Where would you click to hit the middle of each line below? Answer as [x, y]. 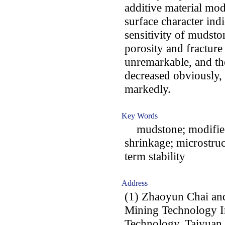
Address [135, 183]
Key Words [140, 116]
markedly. [148, 89]
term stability [155, 156]
